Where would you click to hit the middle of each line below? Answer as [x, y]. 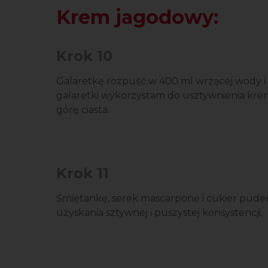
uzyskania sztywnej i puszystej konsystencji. [159, 213]
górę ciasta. [83, 110]
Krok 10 [84, 56]
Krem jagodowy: [137, 17]
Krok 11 [83, 173]
